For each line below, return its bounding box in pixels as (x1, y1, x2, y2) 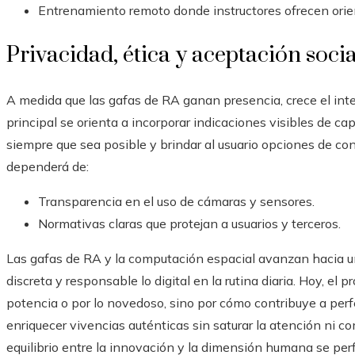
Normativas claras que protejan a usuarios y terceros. (38, 216, 341, 232)
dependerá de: (6, 158, 89, 175)
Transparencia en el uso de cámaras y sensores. (38, 193, 315, 210)
